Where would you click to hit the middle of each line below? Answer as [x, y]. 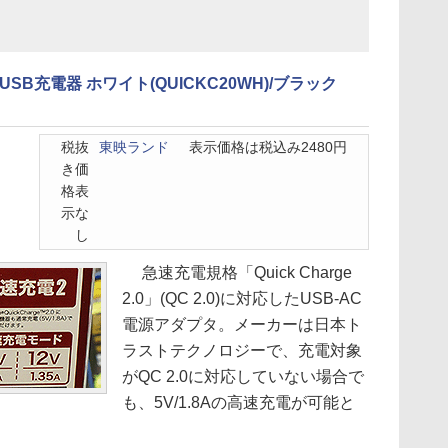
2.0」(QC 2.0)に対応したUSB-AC [242, 298]
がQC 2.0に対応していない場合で [243, 376]
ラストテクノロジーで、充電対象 [242, 350]
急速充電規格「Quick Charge [237, 272]
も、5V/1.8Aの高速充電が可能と [238, 402]
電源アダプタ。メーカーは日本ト [242, 324]
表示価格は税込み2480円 [268, 147]
